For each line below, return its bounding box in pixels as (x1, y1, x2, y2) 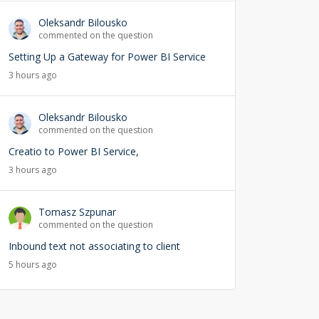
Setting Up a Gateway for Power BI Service (9, 50, 206, 63)
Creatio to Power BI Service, (9, 145, 139, 158)
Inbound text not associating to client (9, 239, 180, 253)
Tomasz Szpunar (38, 205, 116, 219)
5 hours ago (9, 258, 57, 271)
